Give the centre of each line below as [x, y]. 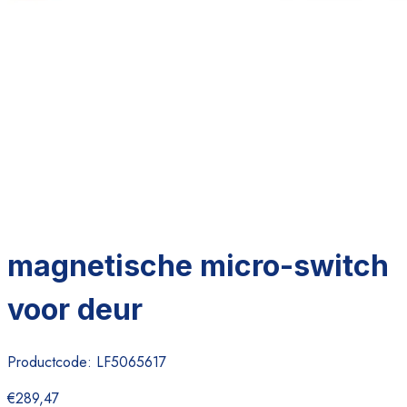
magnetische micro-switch [198, 266]
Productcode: [52, 362]
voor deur [75, 310]
